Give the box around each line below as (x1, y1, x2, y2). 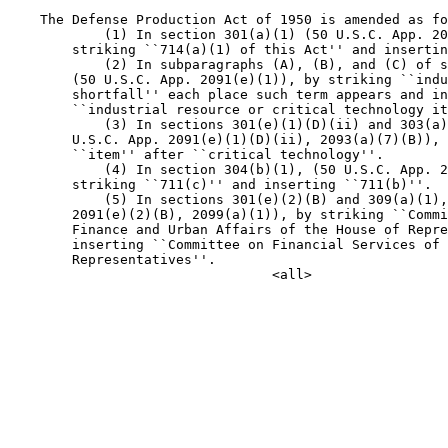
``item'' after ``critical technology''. (8, 147, 384, 162)
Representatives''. (8, 252, 216, 267)
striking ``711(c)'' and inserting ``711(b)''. (8, 177, 432, 192)
